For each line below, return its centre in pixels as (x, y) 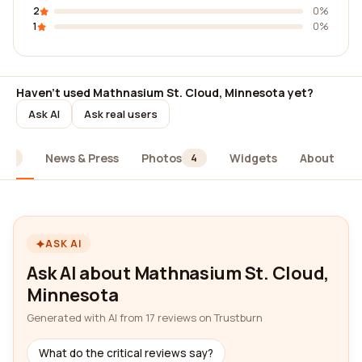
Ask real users (121, 114)
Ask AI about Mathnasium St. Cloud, (178, 273)
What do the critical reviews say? (126, 353)
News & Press (82, 158)
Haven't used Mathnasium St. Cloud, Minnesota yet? (165, 93)
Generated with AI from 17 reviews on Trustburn (145, 318)
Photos (161, 158)
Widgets (253, 158)
